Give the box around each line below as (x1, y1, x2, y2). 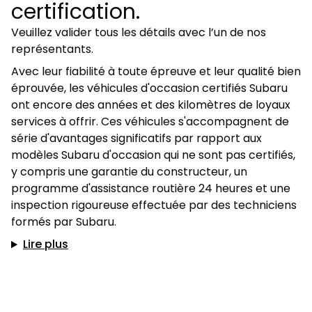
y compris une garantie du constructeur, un (11, 164, 247, 180)
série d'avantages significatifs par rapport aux (11, 130, 262, 147)
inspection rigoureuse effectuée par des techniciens (11, 197, 297, 214)
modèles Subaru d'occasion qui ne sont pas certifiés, (11, 147, 295, 164)
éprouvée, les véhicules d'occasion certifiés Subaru (11, 80, 288, 97)
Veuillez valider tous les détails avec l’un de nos (11, 24, 266, 41)
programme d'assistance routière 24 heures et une (11, 180, 290, 197)
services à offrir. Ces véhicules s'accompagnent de (11, 114, 289, 130)
